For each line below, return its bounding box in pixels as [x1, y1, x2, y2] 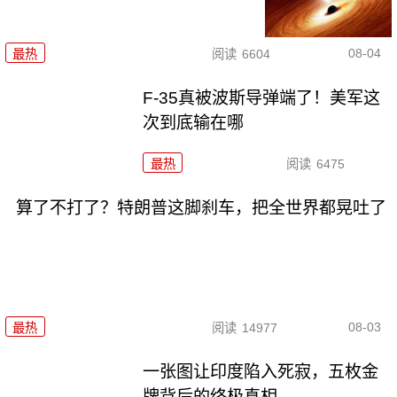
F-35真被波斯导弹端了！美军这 [143, 89, 381, 108]
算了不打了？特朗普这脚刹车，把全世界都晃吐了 [15, 198, 386, 217]
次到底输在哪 [143, 113, 245, 133]
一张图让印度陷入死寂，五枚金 [143, 362, 379, 382]
